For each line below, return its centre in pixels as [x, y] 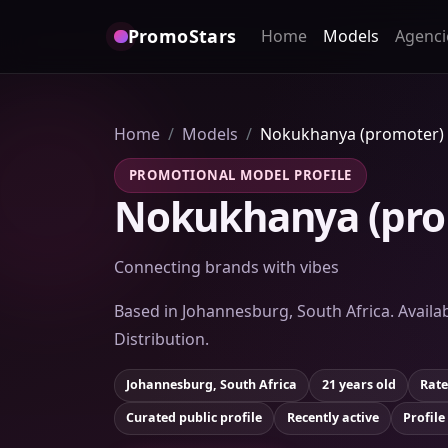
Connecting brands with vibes [226, 266]
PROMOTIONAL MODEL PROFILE [240, 174]
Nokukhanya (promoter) [352, 133]
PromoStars [182, 36]
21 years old [358, 385]
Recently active [332, 418]
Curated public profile [194, 418]
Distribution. [161, 338]
